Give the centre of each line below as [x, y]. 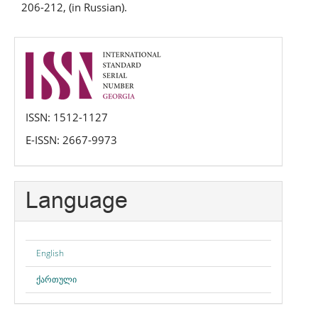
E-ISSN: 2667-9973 [71, 139]
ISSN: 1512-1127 [67, 117]
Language [77, 201]
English [50, 253]
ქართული [56, 279]
